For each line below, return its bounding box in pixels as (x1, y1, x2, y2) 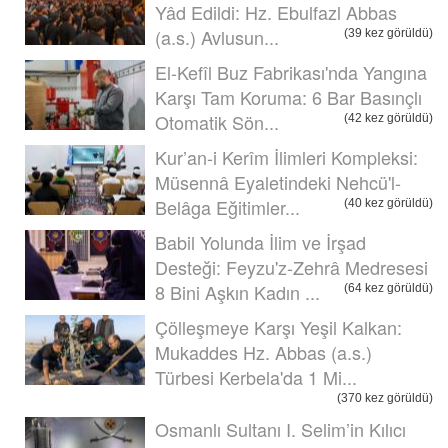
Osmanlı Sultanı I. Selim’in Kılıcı (155, 415, 406, 442)
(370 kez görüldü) (337, 390, 433, 405)
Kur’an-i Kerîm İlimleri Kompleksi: (155, 143, 418, 170)
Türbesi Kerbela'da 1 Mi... (155, 363, 357, 390)
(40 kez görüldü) (344, 195, 433, 210)
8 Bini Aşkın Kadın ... (155, 278, 320, 305)
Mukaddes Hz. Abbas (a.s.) (155, 338, 372, 365)
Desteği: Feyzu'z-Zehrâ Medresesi (155, 253, 428, 280)
